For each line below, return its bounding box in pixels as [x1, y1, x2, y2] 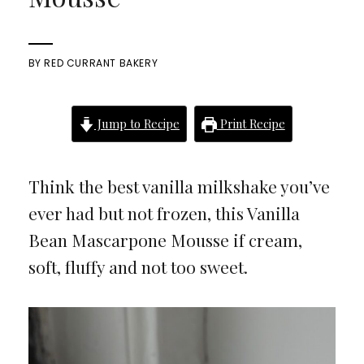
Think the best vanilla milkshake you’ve [28, 175, 330, 197]
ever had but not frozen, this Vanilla [28, 201, 300, 224]
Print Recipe [216, 115, 285, 132]
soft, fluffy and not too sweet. [28, 255, 248, 278]
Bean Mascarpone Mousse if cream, [28, 228, 302, 251]
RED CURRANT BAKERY [44, 56, 158, 70]
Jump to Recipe [93, 115, 180, 132]
